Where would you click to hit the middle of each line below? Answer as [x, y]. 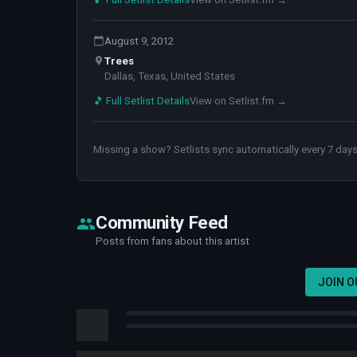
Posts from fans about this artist [173, 241]
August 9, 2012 [139, 41]
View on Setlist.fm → [238, 100]
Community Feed [162, 222]
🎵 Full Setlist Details [141, 100]
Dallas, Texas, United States [170, 76]
